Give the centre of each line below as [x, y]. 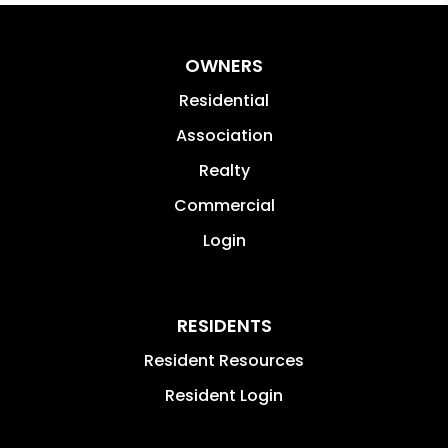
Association [224, 136]
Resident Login [224, 396]
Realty [224, 171]
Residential [224, 101]
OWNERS [224, 66]
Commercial [224, 206]
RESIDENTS [224, 326]
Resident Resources [224, 361]
